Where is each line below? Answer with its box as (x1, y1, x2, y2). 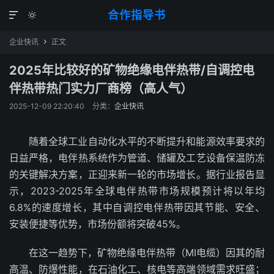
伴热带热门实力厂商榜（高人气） (9, 81, 193, 96)
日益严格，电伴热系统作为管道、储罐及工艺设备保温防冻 (9, 152, 265, 164)
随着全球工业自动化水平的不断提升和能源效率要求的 (29, 135, 265, 147)
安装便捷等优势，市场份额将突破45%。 (9, 218, 186, 230)
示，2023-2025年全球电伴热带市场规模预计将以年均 (9, 185, 265, 197)
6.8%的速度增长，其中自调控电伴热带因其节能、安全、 (9, 201, 265, 213)
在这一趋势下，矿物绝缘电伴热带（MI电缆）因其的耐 (29, 246, 265, 259)
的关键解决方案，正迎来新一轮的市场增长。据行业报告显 (9, 168, 265, 180)
